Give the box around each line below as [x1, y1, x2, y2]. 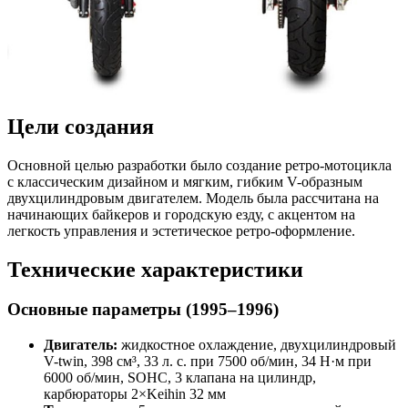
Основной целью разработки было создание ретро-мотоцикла [7, 157, 392, 173]
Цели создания [7, 114, 154, 138]
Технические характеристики [7, 257, 303, 281]
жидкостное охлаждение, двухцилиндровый [117, 337, 396, 353]
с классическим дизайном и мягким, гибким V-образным [7, 173, 362, 189]
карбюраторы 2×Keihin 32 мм [44, 386, 226, 403]
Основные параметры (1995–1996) [7, 300, 279, 320]
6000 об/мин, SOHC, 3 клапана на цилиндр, [44, 370, 316, 386]
